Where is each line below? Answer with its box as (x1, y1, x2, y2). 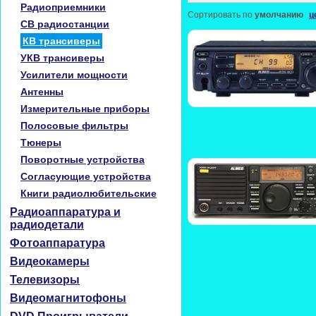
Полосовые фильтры (20, 120, 128, 131)
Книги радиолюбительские (20, 188, 157, 199)
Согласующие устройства (20, 171, 151, 182)
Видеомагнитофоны (10, 292, 126, 304)
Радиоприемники (20, 1, 106, 13)
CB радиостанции (20, 18, 109, 30)
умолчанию (255, 10, 303, 20)
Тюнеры (20, 137, 61, 148)
